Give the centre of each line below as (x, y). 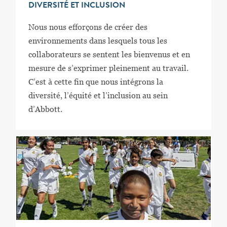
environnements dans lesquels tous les (98, 41)
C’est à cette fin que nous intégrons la (96, 82)
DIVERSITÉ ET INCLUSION (77, 6)
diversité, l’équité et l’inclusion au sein (98, 95)
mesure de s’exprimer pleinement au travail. (108, 68)
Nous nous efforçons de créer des (88, 27)
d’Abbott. (45, 109)
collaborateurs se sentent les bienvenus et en (109, 54)
